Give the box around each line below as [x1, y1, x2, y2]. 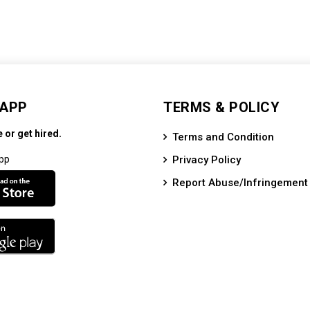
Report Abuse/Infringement [172, 176, 308, 189]
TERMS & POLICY [163, 99, 280, 116]
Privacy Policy [172, 154, 241, 166]
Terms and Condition [172, 131, 274, 143]
